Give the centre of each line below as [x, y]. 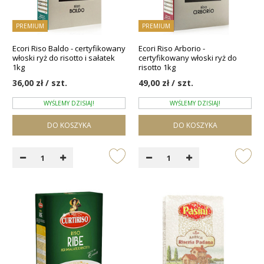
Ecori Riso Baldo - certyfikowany [69, 49]
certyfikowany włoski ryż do [188, 58]
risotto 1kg [157, 67]
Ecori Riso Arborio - [172, 49]
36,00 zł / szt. [40, 83]
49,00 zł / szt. [166, 83]
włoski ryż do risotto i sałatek [64, 58]
